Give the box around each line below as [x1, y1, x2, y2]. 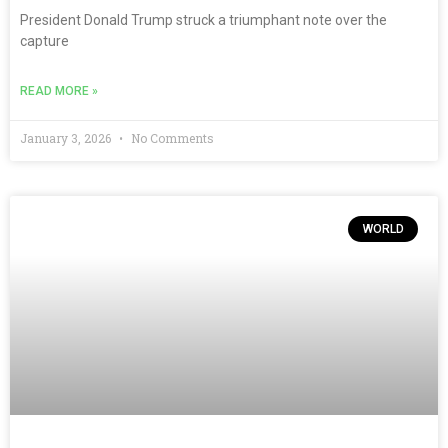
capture [20, 32, 69, 49]
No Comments [128, 129, 214, 146]
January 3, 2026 [20, 129, 114, 146]
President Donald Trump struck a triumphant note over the [20, 11, 387, 28]
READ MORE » [20, 83, 98, 98]
